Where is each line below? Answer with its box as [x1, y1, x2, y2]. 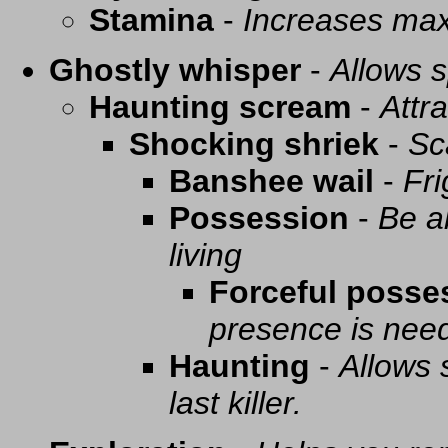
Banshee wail [169, 163, 374, 200]
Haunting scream [89, 89, 351, 126]
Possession [169, 200, 349, 237]
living [169, 237, 242, 274]
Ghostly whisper [49, 52, 301, 89]
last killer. [169, 385, 302, 422]
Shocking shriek [129, 126, 379, 163]
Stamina [89, 2, 214, 39]
